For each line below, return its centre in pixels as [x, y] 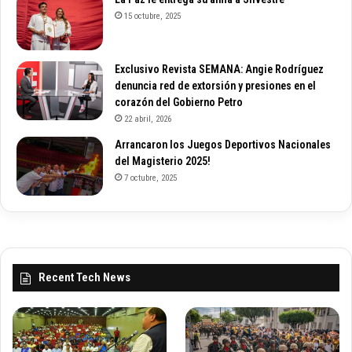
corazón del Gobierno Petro [179, 102]
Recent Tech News [84, 277]
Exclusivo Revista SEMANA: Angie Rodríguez [219, 69]
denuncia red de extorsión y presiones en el [215, 85]
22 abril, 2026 [148, 119]
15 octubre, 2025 [152, 16]
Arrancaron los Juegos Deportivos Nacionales [223, 144]
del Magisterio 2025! [163, 161]
